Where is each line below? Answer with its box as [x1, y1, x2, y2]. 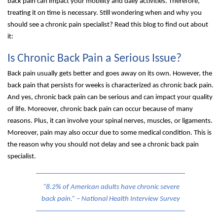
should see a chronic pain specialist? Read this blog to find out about [7, 21, 208, 29]
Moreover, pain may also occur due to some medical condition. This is [7, 129, 212, 137]
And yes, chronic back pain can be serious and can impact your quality [7, 94, 213, 102]
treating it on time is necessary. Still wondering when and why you [7, 9, 202, 17]
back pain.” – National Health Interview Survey [41, 195, 180, 203]
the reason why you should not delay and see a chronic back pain [7, 141, 199, 149]
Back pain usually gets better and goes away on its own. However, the [7, 70, 212, 78]
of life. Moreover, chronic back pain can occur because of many [7, 106, 193, 113]
